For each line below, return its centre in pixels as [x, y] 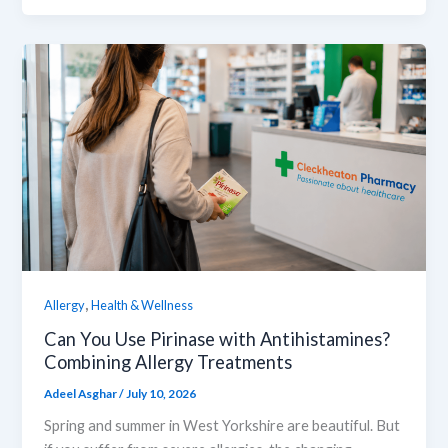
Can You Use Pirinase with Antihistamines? [217, 339]
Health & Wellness [142, 304]
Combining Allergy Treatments [168, 362]
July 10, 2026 [161, 394]
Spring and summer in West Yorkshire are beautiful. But [222, 425]
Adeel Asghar [82, 394]
